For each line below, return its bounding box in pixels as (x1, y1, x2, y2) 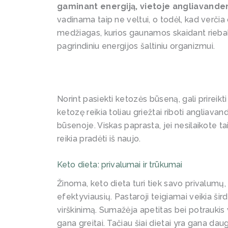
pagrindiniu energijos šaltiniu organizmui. (57, 41, 220, 51)
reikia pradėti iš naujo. (57, 133, 143, 144)
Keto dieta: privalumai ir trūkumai (57, 160, 183, 170)
